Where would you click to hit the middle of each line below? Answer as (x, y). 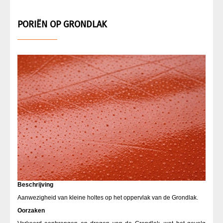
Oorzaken (31, 210)
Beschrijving (35, 184)
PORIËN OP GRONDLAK (62, 25)
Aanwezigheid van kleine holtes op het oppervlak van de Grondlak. (108, 197)
